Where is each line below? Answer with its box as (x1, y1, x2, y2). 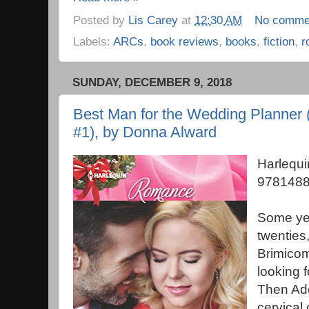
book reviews (150, 34, 219, 49)
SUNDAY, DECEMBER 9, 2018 (72, 76, 232, 90)
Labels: (73, 34, 113, 49)
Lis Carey (128, 13, 178, 28)
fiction (263, 34, 295, 49)
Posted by (73, 13, 128, 28)
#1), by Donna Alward (73, 123, 217, 141)
